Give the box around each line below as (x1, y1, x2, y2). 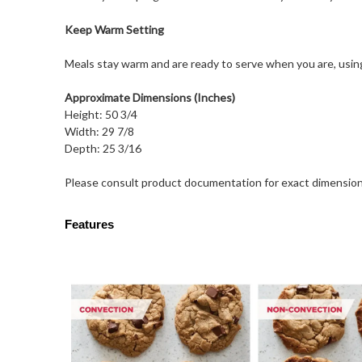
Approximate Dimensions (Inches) (64, 90, 235, 105)
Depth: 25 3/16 (64, 141, 141, 156)
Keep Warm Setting (64, 23, 164, 37)
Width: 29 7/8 (64, 124, 134, 139)
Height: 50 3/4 (64, 107, 137, 122)
